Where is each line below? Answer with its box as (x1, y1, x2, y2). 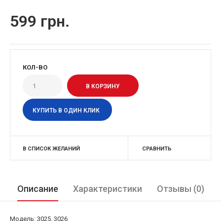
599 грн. (10, 12, 70, 31)
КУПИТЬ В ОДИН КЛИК (33, 107, 100, 114)
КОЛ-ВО (23, 64, 47, 71)
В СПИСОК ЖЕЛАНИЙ (23, 146, 80, 152)
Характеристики (73, 184, 142, 194)
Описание (17, 184, 58, 194)
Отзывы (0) (156, 184, 204, 194)
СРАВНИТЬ (142, 146, 172, 152)
